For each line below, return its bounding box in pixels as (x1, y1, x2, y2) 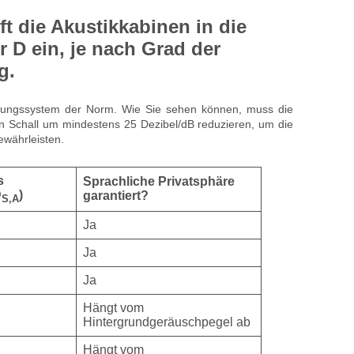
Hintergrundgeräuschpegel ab (82, 314, 250, 329)
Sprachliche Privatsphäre (82, 174, 235, 188)
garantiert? (82, 188, 149, 202)
